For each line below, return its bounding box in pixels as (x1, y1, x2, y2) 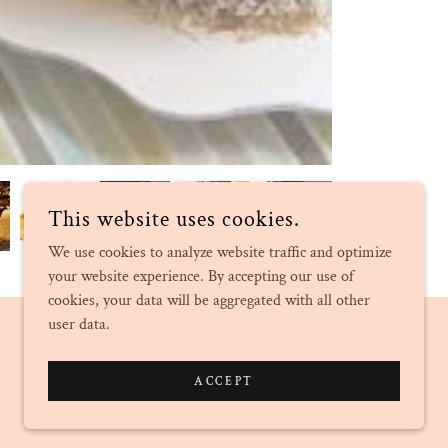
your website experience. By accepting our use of (48, 266, 354, 287)
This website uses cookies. (48, 205, 300, 234)
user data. (48, 314, 110, 335)
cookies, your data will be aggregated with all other (48, 290, 370, 311)
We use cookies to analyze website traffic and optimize (48, 242, 392, 263)
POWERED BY (247, 354, 332, 370)
